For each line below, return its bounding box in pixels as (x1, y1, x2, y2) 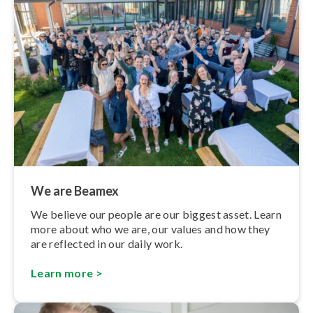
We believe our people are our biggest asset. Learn (31, 208, 282, 221)
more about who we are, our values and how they (31, 222, 270, 236)
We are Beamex (31, 183, 119, 199)
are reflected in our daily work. (31, 237, 183, 251)
